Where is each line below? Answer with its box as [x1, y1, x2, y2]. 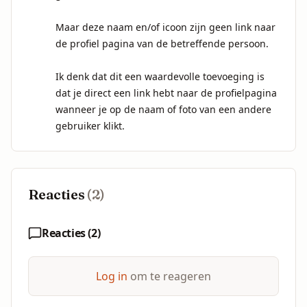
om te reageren [127, 269, 211, 284]
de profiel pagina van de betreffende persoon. [56, 37, 269, 50]
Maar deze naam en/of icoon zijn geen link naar [56, 21, 275, 34]
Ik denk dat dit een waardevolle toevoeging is [56, 70, 265, 83]
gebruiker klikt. [56, 119, 125, 132]
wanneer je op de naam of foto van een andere [56, 103, 271, 116]
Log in [96, 269, 127, 284]
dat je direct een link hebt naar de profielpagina [56, 86, 277, 99]
